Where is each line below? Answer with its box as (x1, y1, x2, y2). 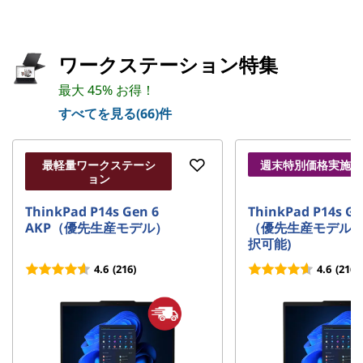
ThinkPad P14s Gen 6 (25, 203, 159, 220)
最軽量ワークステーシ (41, 157, 156, 173)
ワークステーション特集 (58, 51, 278, 78)
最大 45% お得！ (58, 81, 155, 99)
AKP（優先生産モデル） (25, 219, 168, 237)
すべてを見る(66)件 (58, 105, 172, 122)
